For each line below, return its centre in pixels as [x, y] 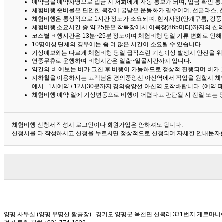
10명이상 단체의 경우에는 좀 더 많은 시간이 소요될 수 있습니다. [117, 44]
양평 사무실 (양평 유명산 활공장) [48, 214]
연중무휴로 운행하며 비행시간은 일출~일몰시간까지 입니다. [111, 61]
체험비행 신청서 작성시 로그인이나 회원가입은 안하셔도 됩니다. [97, 125]
